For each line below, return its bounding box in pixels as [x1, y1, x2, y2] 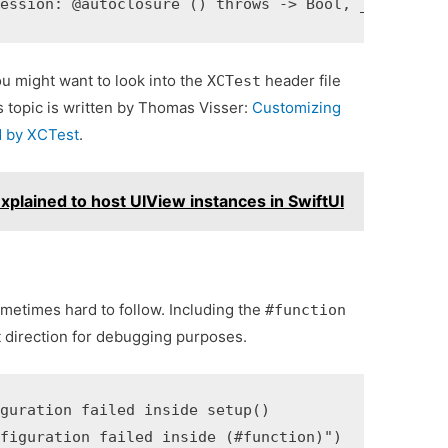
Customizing [252, 98, 342, 118]
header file [261, 71, 342, 91]
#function [265, 301, 347, 320]
